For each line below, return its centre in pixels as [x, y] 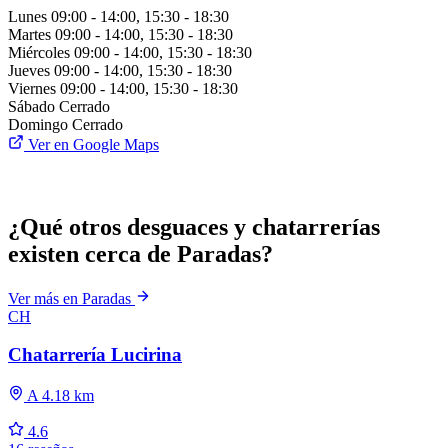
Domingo [38, 124]
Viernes [32, 88]
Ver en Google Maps [91, 144]
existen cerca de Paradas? [140, 253]
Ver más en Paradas [71, 298]
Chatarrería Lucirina [95, 355]
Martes [29, 34]
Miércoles [39, 52]
